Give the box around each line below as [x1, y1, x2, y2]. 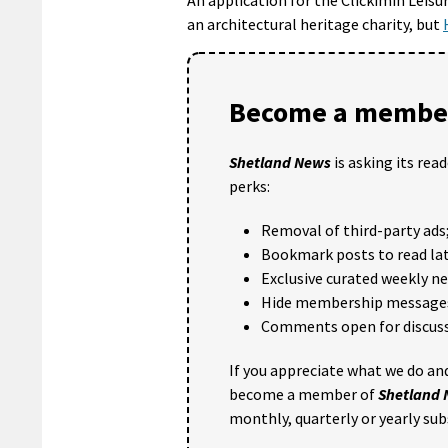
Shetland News [229, 151, 331, 172]
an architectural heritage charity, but [187, 13, 443, 34]
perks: [229, 175, 270, 196]
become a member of [229, 383, 378, 404]
